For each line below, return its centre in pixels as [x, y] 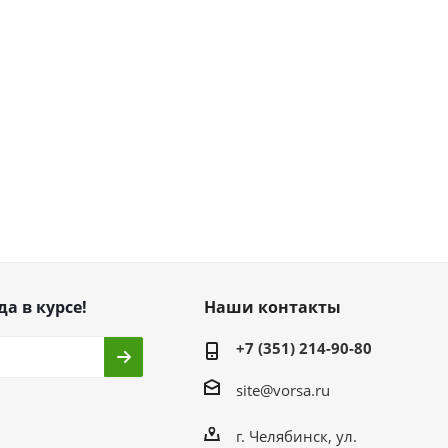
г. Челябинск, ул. [296, 435]
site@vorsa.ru [282, 389]
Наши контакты [272, 307]
